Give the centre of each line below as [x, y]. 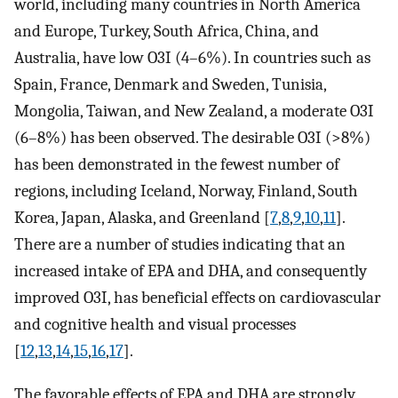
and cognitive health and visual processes [155, 325]
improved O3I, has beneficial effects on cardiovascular [198, 298]
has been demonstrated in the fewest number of [177, 165]
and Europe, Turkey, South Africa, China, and [167, 32]
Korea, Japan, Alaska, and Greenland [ [142, 218]
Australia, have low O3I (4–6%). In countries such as [192, 58]
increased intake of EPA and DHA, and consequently [191, 271]
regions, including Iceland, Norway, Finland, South [186, 191]
